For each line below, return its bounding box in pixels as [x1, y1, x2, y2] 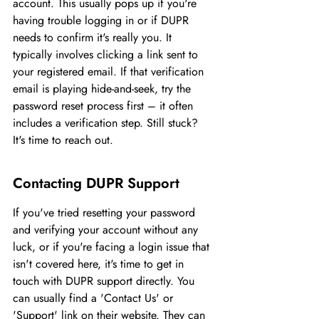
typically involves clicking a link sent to [13, 46, 202, 63]
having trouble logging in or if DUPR [13, 12, 192, 28]
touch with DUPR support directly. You [13, 273, 198, 289]
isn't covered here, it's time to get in [13, 256, 187, 272]
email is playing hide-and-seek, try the [13, 80, 194, 97]
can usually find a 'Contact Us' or [13, 290, 177, 306]
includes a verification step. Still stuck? [13, 115, 202, 131]
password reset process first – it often [13, 98, 197, 114]
